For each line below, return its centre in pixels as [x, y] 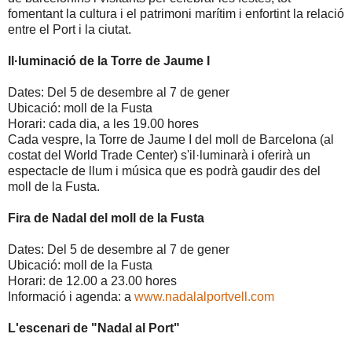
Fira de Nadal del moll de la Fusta [106, 218]
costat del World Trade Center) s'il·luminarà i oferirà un [159, 156]
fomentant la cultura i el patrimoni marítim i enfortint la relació [176, 14]
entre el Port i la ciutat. [70, 30]
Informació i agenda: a [71, 297]
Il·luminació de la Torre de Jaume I [109, 61]
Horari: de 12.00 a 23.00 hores [92, 281]
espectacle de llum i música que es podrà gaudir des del [164, 171]
